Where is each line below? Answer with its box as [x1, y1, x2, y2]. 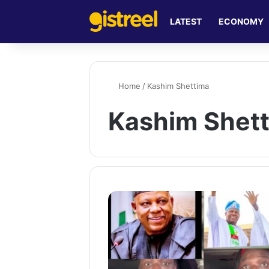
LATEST [170, 16, 202, 26]
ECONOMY [219, 16, 264, 26]
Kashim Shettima [147, 81, 210, 91]
